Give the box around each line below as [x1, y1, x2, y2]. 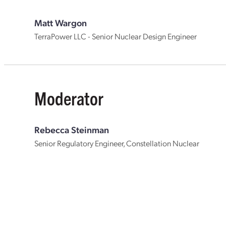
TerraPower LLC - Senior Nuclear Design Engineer [34, 31, 197, 41]
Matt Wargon [34, 17, 87, 28]
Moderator [34, 86, 104, 109]
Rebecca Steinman [34, 124, 109, 135]
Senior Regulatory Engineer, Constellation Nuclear [34, 138, 200, 148]
